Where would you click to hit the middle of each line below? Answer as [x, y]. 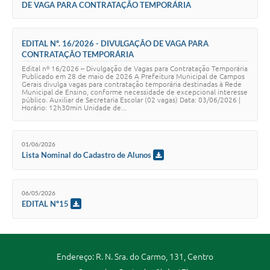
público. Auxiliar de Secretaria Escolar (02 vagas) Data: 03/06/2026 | [131, 99]
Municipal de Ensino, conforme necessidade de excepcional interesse [135, 92]
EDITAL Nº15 [45, 203]
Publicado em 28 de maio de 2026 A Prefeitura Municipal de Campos [133, 76]
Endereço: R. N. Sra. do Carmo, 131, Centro [135, 256]
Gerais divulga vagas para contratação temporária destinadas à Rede [132, 84]
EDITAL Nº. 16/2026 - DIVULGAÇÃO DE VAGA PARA [115, 43]
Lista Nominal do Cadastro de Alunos [86, 155]
